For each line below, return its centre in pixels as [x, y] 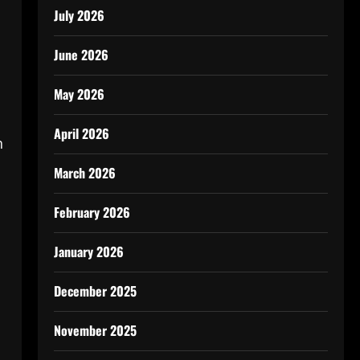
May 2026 [79, 94]
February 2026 [92, 212]
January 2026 [88, 252]
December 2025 [95, 291]
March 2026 [84, 173]
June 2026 [81, 55]
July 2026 [79, 15]
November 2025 [95, 330]
